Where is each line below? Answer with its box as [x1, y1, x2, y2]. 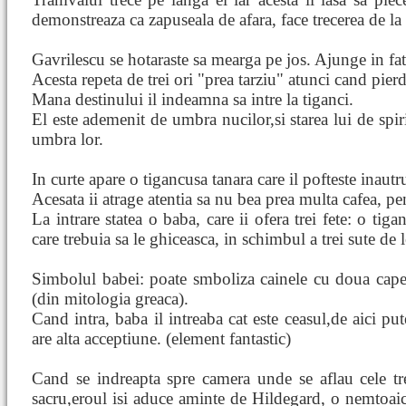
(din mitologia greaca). [32, 289, 188, 308]
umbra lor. [32, 130, 103, 149]
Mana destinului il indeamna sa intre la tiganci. [32, 90, 353, 109]
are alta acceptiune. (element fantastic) [32, 329, 291, 348]
